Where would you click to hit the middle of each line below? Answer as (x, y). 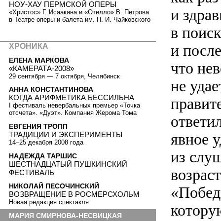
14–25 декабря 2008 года (46, 142)
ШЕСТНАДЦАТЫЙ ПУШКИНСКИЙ (68, 164)
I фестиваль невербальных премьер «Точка (74, 106)
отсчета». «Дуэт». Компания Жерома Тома (73, 113)
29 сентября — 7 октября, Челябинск (64, 76)
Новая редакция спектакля (49, 202)
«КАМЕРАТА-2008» (41, 68)
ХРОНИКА (29, 46)
